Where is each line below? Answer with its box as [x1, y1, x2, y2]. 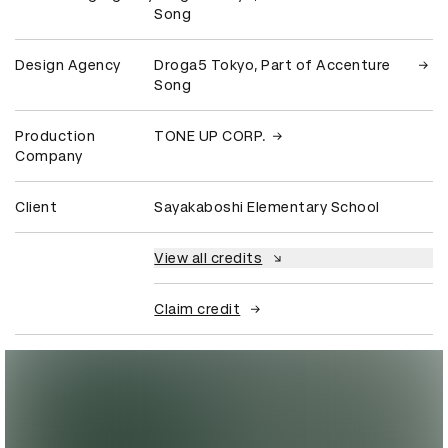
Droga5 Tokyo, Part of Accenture [154, 56, 391, 73]
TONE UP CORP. [154, 127, 267, 144]
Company [15, 147, 83, 164]
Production [15, 127, 95, 144]
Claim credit [154, 300, 241, 317]
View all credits [154, 249, 263, 266]
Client [15, 198, 57, 215]
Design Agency [15, 56, 121, 73]
